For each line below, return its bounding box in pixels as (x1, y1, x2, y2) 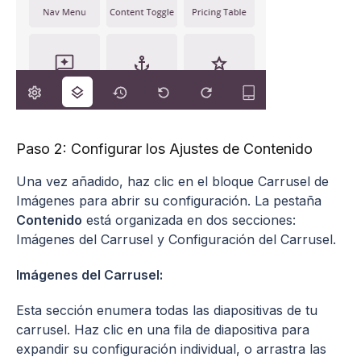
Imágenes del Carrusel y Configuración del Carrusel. (16, 230, 336, 247)
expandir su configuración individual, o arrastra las (16, 340, 326, 357)
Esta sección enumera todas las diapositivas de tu (16, 301, 317, 318)
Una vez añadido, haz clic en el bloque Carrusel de (16, 172, 329, 189)
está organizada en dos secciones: (82, 211, 296, 228)
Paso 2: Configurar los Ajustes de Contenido (16, 139, 313, 157)
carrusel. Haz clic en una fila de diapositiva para (16, 321, 309, 338)
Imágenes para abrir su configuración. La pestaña (16, 192, 322, 209)
